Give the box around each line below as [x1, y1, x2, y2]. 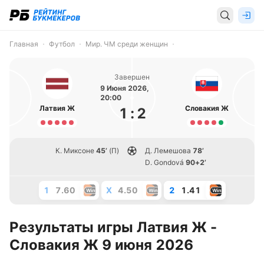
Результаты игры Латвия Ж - [9, 219, 217, 236]
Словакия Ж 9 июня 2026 [9, 236, 193, 253]
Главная [9, 39, 38, 48]
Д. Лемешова [145, 146, 191, 155]
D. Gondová [145, 158, 184, 167]
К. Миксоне [55, 146, 94, 155]
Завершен [114, 72, 150, 81]
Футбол [49, 39, 75, 48]
